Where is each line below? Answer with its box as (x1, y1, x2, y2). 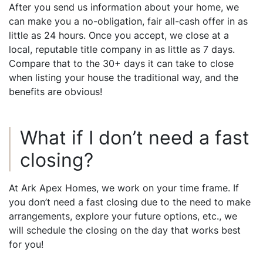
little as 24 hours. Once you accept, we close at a (9, 29, 229, 41)
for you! (9, 238, 43, 250)
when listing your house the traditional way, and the (9, 71, 238, 83)
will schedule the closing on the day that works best (9, 224, 241, 236)
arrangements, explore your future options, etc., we (9, 210, 237, 222)
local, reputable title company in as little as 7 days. (9, 43, 235, 55)
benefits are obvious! (9, 85, 102, 97)
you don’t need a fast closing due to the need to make (9, 195, 251, 208)
